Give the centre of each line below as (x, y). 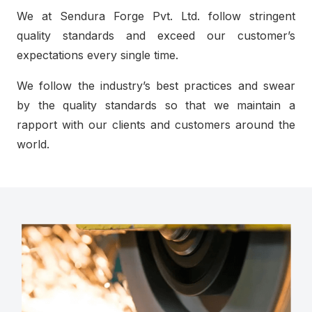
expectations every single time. (97, 55)
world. (33, 144)
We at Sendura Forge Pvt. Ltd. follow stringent (156, 16)
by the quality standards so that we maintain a (156, 105)
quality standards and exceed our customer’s (156, 36)
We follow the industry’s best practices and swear (156, 86)
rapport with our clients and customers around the (156, 125)
